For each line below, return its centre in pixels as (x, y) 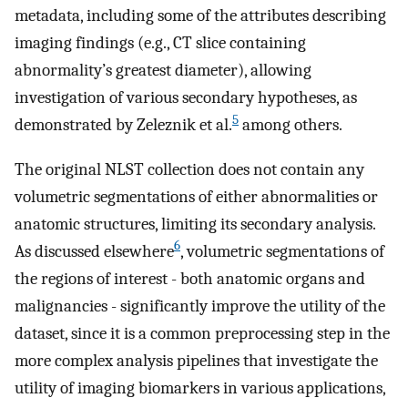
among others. (291, 124)
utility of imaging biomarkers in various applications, (200, 388)
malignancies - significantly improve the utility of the (200, 306)
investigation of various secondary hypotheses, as (186, 97)
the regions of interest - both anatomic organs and (190, 278)
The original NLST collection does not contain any (189, 169)
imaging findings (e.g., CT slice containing (160, 42)
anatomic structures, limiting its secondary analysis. (195, 224)
